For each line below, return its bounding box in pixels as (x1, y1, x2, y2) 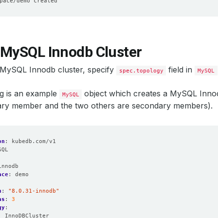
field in (166, 65, 195, 74)
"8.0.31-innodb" (8, 187, 59, 194)
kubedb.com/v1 (12, 138, 56, 145)
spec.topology (119, 67, 163, 74)
